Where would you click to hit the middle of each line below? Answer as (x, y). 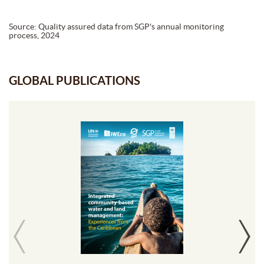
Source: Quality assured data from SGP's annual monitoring (116, 26)
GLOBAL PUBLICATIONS (75, 80)
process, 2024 (34, 35)
